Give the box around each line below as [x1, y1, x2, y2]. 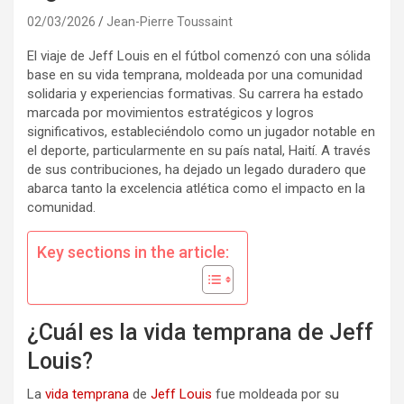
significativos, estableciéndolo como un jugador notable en [27, 124, 375, 140]
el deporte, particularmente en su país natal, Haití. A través [27, 142, 371, 159]
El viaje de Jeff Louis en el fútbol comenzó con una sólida [27, 48, 371, 64]
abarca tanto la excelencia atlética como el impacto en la [27, 180, 365, 197]
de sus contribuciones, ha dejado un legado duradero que [27, 161, 366, 178]
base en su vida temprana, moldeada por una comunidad [27, 67, 363, 83]
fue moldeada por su [212, 386, 339, 402]
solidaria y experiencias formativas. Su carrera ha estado [27, 86, 363, 102]
